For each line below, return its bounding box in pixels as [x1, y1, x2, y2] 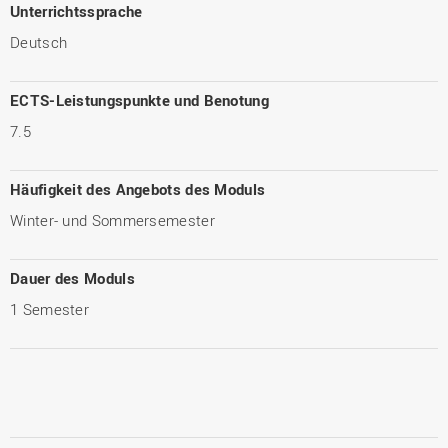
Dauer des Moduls [10, 268, 135, 288]
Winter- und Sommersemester [10, 210, 215, 230]
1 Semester [10, 299, 89, 319]
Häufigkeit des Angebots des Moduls [10, 179, 266, 199]
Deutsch [10, 32, 68, 52]
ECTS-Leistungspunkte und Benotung [10, 90, 269, 110]
